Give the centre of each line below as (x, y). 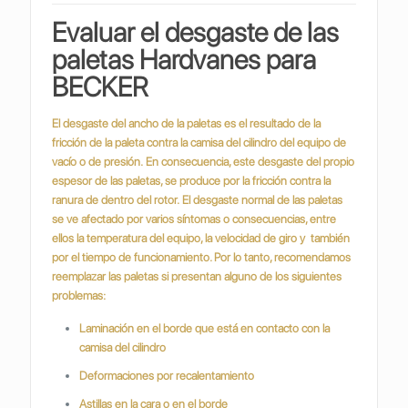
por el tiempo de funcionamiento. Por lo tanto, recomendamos (202, 257)
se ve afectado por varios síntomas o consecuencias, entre (194, 219)
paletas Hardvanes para (184, 59)
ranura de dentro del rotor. (117, 200)
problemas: (79, 296)
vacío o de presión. (99, 162)
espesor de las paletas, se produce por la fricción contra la (192, 181)
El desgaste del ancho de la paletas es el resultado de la (187, 123)
